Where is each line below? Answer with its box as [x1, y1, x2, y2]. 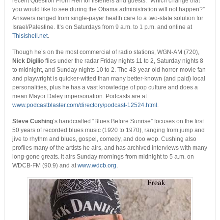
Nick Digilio [12, 57, 44, 65]
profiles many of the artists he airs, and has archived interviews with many [12, 144, 207, 152]
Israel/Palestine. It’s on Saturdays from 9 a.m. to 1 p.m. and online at [12, 24, 192, 31]
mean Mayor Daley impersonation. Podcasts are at [12, 93, 147, 100]
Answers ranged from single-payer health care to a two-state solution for [12, 15, 203, 22]
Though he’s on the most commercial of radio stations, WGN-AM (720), [12, 49, 199, 56]
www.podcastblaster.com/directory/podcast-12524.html [12, 102, 157, 109]
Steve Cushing [12, 118, 53, 125]
